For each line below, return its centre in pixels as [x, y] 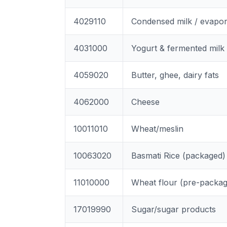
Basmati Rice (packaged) [178, 156]
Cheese [145, 102]
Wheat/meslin [157, 129]
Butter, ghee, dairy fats [175, 75]
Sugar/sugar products [174, 209]
